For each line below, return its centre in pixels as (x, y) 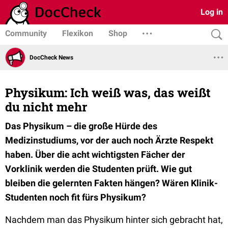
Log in (212, 12)
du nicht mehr (46, 107)
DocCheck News (51, 57)
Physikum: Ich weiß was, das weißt (108, 93)
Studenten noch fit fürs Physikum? (76, 197)
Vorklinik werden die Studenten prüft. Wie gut (98, 169)
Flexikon (78, 33)
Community (26, 33)
